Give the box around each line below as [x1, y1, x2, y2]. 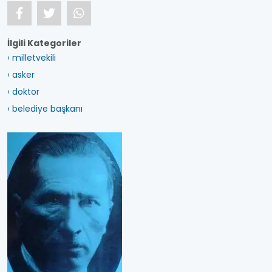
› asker [7, 69, 35, 81]
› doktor [7, 86, 39, 98]
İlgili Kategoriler [7, 37, 81, 49]
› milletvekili [7, 52, 56, 64]
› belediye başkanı [7, 103, 83, 115]
